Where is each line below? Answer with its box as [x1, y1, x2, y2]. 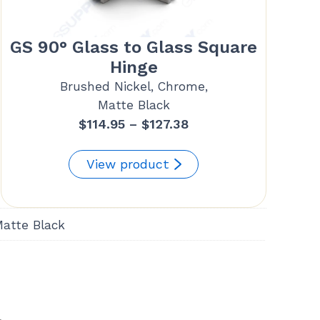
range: [188, 136, 228, 151]
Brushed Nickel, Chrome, [59, 79, 208, 94]
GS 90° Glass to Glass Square [10, 37, 258, 58]
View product [86, 156, 170, 172]
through [188, 176, 239, 191]
